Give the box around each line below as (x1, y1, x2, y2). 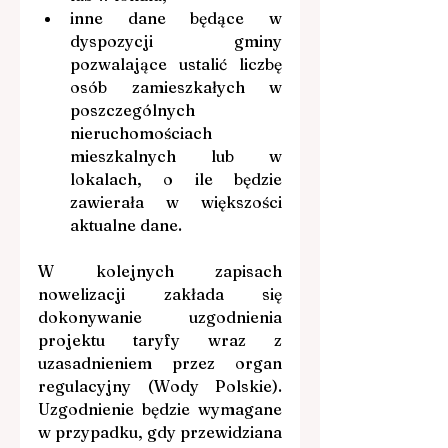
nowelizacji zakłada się (38, 283, 282, 304)
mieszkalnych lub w (70, 145, 282, 166)
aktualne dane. (70, 214, 182, 235)
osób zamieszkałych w (70, 76, 282, 97)
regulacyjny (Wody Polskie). (38, 375, 282, 396)
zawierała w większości (70, 191, 282, 212)
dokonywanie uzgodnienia (38, 306, 282, 327)
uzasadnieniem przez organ (38, 352, 282, 373)
